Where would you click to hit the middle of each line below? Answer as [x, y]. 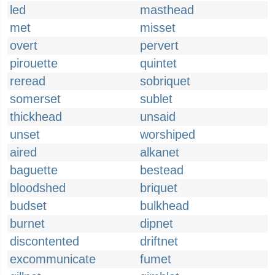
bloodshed [38, 188]
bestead [162, 170]
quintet [158, 63]
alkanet [160, 152]
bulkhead [165, 206]
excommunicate [53, 259]
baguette [34, 170]
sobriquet [165, 81]
